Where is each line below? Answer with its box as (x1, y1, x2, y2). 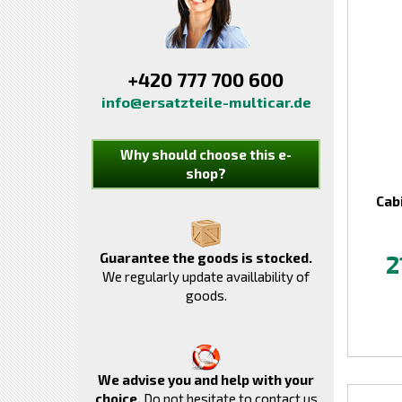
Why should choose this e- (120, 146, 292, 162)
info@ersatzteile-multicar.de (100, 93, 311, 110)
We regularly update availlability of (102, 268, 310, 284)
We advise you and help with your (98, 371, 314, 388)
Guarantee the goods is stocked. (100, 249, 312, 266)
